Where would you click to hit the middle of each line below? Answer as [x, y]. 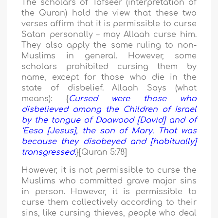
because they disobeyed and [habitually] [109, 142]
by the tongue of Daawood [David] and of [109, 120]
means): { [45, 99]
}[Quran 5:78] [102, 153]
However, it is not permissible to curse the [109, 171]
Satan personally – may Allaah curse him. [109, 35]
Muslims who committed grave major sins [109, 181]
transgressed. [49, 153]
